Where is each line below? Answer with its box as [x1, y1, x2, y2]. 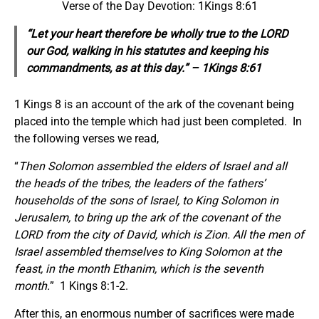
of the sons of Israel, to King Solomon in [73, 193, 278, 207]
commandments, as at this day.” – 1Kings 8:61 [26, 61, 267, 75]
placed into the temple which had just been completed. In [14, 114, 302, 128]
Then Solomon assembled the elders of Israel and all [19, 159, 287, 173]
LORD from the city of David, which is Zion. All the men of [14, 227, 304, 241]
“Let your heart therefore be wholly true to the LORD [26, 27, 288, 41]
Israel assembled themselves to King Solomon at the [14, 244, 282, 258]
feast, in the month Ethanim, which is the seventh [14, 261, 263, 276]
